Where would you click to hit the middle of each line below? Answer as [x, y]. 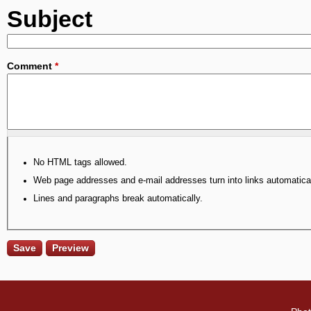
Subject [50, 19]
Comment [31, 66]
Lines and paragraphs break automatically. [118, 198]
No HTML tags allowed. [80, 162]
